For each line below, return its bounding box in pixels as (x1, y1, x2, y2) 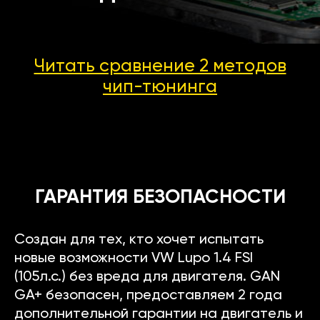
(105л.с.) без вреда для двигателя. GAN (14, 270, 280, 285)
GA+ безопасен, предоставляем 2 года (14, 289, 282, 304)
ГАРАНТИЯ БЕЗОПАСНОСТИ (34, 188, 286, 208)
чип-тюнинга (103, 79, 217, 97)
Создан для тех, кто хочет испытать (14, 233, 264, 248)
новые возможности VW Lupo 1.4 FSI (14, 251, 253, 266)
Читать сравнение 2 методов (34, 58, 286, 76)
